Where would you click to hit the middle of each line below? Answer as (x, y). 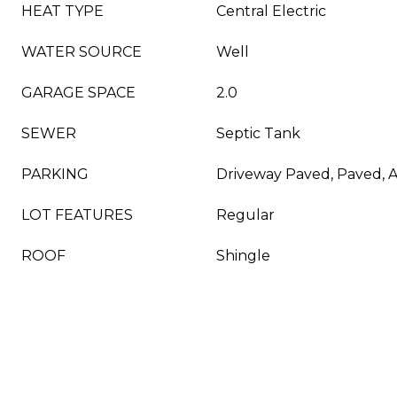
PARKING (55, 174)
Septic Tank (258, 133)
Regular (245, 215)
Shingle (243, 256)
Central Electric (271, 11)
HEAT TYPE (62, 11)
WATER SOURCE (82, 52)
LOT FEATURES (77, 215)
